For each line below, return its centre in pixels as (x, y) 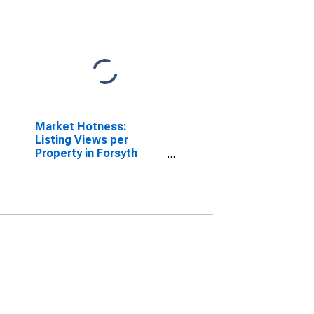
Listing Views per (81, 140)
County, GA (64, 166)
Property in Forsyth (86, 153)
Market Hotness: (81, 127)
